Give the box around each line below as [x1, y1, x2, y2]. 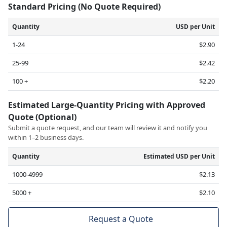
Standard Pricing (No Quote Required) [8, 1, 163, 13]
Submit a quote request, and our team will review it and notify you [8, 123, 207, 133]
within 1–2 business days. [8, 133, 84, 142]
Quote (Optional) [8, 111, 79, 123]
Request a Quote [88, 213, 153, 225]
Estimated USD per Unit [143, 152, 215, 161]
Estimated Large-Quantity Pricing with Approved [8, 99, 205, 111]
